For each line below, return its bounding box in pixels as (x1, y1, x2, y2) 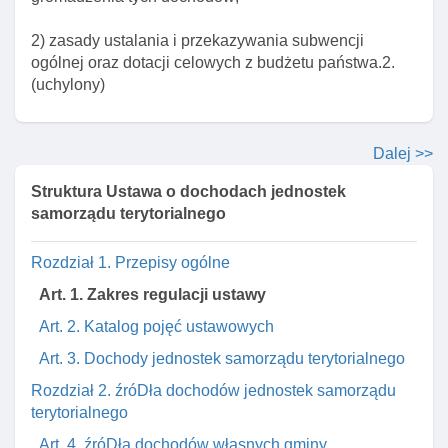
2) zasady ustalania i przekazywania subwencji (31, 32, 364, 49)
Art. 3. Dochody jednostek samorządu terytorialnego (39, 350, 405, 367)
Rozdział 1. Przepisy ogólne (31, 254, 230, 271)
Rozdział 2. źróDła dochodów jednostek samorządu (31, 382, 396, 399)
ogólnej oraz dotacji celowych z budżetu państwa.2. (31, 54, 395, 71)
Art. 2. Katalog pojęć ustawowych (39, 318, 274, 335)
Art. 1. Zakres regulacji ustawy (39, 286, 266, 303)
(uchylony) (31, 76, 105, 93)
